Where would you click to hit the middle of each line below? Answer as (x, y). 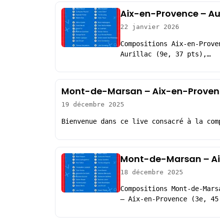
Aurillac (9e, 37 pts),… (165, 54)
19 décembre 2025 (93, 105)
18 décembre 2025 (152, 172)
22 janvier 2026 (150, 27)
